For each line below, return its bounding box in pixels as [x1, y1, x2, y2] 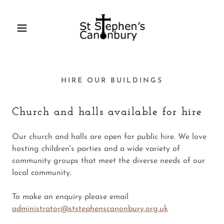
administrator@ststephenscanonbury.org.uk [12, 205, 168, 213]
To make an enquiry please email [12, 193, 128, 201]
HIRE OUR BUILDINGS [61, 77, 163, 84]
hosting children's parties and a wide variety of [12, 145, 180, 153]
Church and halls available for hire [12, 106, 202, 118]
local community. [12, 169, 71, 177]
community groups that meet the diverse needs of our [12, 157, 205, 165]
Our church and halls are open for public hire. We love [12, 133, 206, 141]
